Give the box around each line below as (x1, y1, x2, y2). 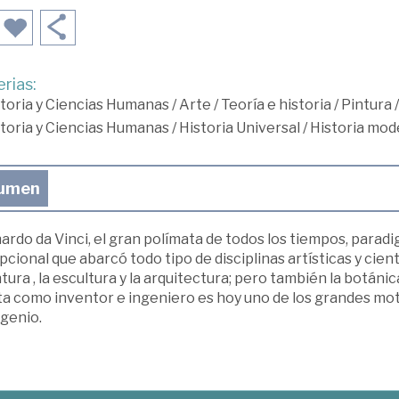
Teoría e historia (220, 95, 331, 113)
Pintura (340, 95, 392, 113)
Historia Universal (178, 118, 300, 136)
